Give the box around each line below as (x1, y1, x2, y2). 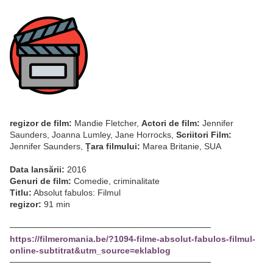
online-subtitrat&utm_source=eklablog (10, 246, 171, 256)
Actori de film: (141, 118, 200, 129)
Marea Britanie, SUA (140, 141, 221, 152)
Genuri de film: (10, 176, 71, 186)
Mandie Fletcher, (72, 118, 141, 129)
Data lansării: (10, 165, 65, 175)
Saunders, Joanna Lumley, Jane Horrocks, (10, 130, 176, 140)
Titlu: (10, 188, 32, 198)
